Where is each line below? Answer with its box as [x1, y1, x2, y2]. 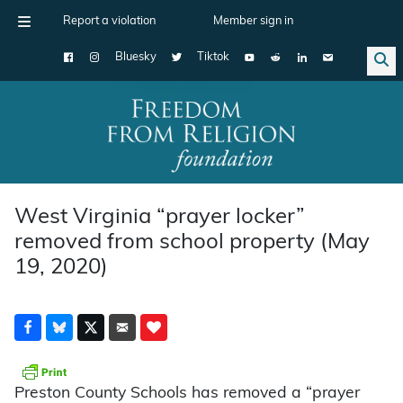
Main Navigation [6, 136, 154, 156]
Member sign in [213, 15, 293, 27]
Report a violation [63, 15, 156, 27]
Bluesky [115, 51, 157, 63]
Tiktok [197, 51, 229, 63]
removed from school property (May [14, 231, 370, 254]
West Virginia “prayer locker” [14, 206, 305, 228]
